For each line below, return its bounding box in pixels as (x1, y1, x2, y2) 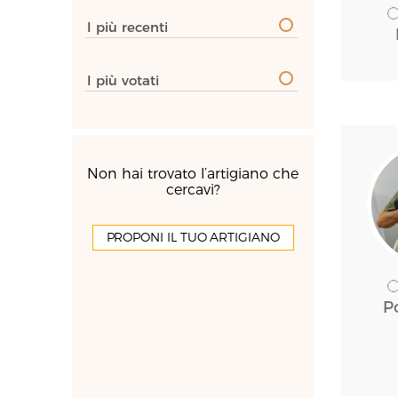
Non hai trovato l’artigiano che (87, 165, 299, 182)
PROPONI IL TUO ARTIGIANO (106, 229, 280, 245)
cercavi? (165, 181, 220, 198)
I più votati (86, 72, 159, 89)
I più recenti (86, 19, 168, 36)
